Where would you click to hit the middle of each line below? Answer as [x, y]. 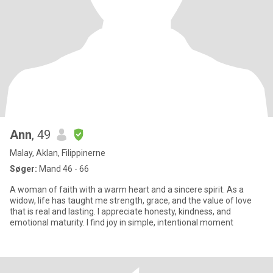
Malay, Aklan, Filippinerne [58, 153]
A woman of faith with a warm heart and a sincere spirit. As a [127, 190]
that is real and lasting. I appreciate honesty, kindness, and [120, 211]
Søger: [23, 169]
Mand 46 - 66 [63, 169]
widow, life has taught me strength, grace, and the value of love [131, 200]
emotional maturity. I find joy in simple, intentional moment [160, 222]
